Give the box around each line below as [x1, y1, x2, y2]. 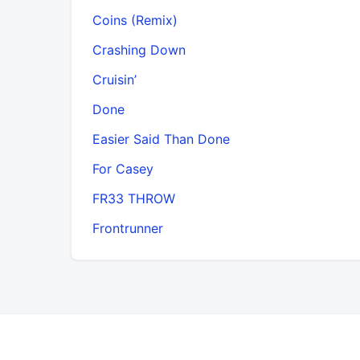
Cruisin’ [92, 71, 137, 88]
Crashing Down [92, 41, 186, 58]
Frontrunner [92, 219, 163, 236]
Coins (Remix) [92, 11, 178, 28]
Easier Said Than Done [92, 130, 230, 147]
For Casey [92, 160, 153, 177]
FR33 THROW [92, 190, 175, 207]
